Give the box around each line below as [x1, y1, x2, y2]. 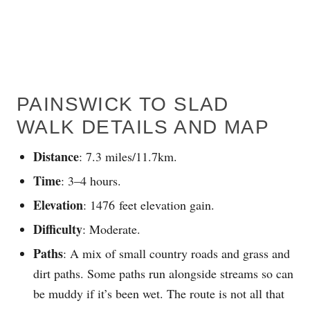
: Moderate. [82, 220, 140, 237]
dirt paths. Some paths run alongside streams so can [33, 264, 293, 282]
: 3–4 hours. [61, 172, 121, 189]
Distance [33, 147, 79, 165]
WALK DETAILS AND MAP [17, 116, 269, 138]
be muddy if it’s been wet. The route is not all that [33, 284, 284, 302]
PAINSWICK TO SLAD [17, 93, 229, 115]
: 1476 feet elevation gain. [83, 196, 215, 213]
